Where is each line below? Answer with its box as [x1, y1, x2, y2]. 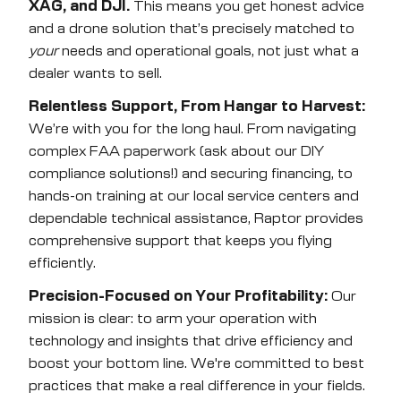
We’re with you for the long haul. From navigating [29, 122, 356, 136]
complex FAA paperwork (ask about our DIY [29, 144, 324, 158]
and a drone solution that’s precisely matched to [29, 21, 354, 36]
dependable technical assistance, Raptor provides [29, 211, 363, 226]
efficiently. [29, 256, 96, 270]
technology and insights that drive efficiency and [29, 334, 353, 348]
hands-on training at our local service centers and [29, 189, 359, 203]
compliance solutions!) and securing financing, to [29, 166, 353, 181]
